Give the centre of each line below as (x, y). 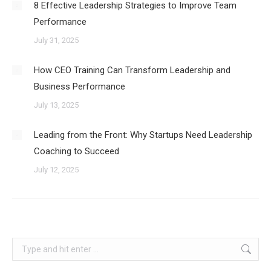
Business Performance (80, 87)
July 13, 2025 (56, 105)
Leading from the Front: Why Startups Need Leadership (143, 135)
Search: (26, 244)
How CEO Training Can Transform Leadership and (132, 70)
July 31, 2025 (56, 40)
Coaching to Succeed (77, 151)
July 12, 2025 (56, 170)
